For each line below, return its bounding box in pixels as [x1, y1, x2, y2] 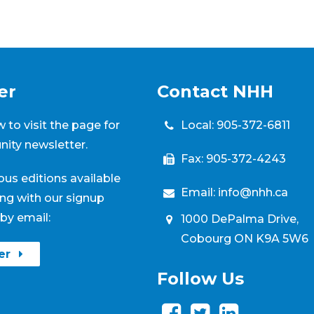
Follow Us [156, 268, 244, 289]
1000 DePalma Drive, [181, 212, 299, 226]
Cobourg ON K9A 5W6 [181, 231, 309, 245]
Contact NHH [156, 81, 273, 102]
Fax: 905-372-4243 [181, 151, 287, 165]
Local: [181, 118, 217, 132]
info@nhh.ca [218, 185, 289, 199]
